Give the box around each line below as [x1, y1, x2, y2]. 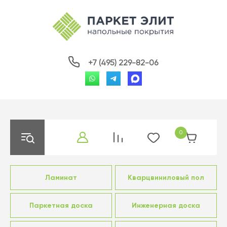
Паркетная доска [29, 201, 93, 210]
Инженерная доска [132, 201, 200, 210]
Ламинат [45, 173, 77, 182]
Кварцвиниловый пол [128, 173, 204, 182]
